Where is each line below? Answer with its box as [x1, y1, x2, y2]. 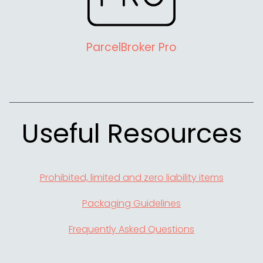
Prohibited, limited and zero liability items [39, 171, 224, 185]
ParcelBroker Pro [86, 39, 177, 56]
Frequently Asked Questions [69, 222, 194, 237]
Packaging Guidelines [82, 197, 181, 211]
